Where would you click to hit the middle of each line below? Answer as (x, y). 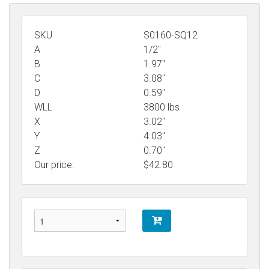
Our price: (54, 165)
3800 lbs (162, 107)
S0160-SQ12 (171, 35)
